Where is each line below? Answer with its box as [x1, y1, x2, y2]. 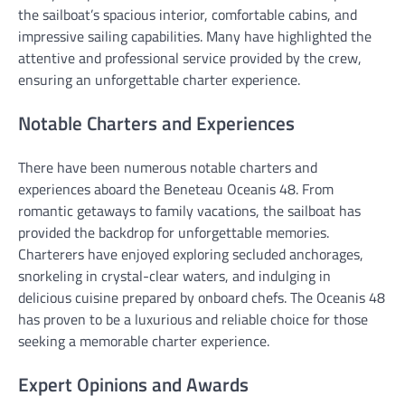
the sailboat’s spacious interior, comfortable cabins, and [18, 4, 357, 26]
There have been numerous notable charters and [18, 155, 317, 178]
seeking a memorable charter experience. [18, 329, 269, 352]
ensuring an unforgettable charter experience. [18, 69, 300, 91]
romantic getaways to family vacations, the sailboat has [18, 199, 361, 221]
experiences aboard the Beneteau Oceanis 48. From [18, 177, 334, 200]
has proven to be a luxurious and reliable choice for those [18, 307, 368, 330]
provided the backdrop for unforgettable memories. [18, 221, 329, 243]
